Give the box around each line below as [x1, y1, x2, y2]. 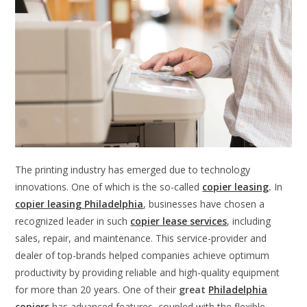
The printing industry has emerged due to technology [15, 163, 251, 177]
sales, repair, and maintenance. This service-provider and [15, 232, 267, 245]
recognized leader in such [15, 214, 131, 228]
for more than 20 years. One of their [15, 283, 180, 297]
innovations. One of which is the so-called [15, 180, 203, 194]
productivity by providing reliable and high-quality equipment [15, 266, 280, 280]
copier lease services [130, 214, 228, 228]
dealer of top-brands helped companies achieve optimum [15, 249, 270, 262]
